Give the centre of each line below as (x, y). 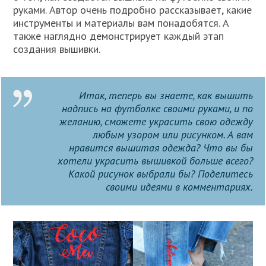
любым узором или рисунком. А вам (172, 135)
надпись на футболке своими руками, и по (157, 109)
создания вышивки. (57, 49)
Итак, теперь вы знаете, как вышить (166, 96)
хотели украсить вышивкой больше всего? (155, 161)
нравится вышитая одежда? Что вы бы (161, 148)
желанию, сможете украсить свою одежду (156, 122)
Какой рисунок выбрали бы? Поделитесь (160, 174)
